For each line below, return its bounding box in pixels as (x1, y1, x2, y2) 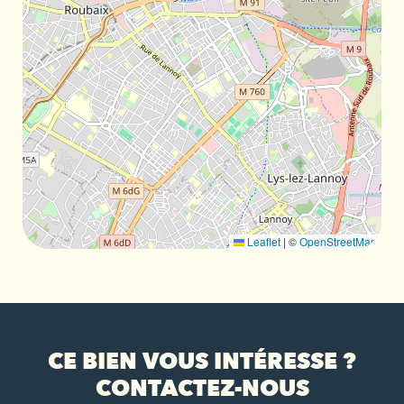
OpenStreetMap (299, 233, 377, 249)
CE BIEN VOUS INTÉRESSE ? (48, 345, 356, 377)
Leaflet (244, 233, 280, 249)
